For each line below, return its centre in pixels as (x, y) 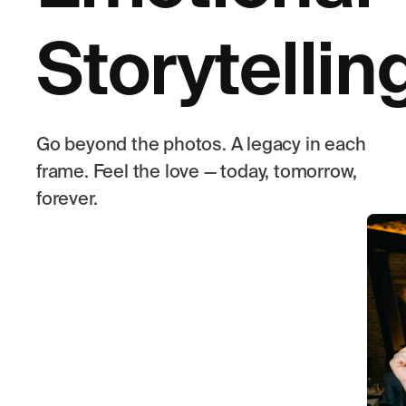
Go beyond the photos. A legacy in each (201, 146)
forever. (67, 201)
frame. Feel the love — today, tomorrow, (197, 174)
